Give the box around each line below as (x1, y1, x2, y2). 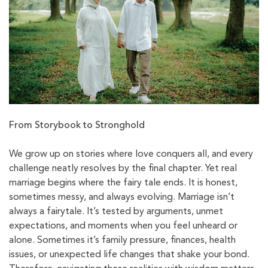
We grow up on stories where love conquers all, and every (9, 150, 253, 160)
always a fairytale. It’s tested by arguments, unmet (9, 207, 223, 217)
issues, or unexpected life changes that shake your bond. (9, 250, 249, 260)
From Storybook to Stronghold (9, 121, 145, 131)
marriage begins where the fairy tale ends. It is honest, (9, 178, 237, 188)
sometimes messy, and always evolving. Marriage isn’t (9, 193, 234, 203)
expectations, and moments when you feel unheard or (9, 221, 237, 232)
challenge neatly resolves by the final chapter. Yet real (9, 164, 237, 174)
